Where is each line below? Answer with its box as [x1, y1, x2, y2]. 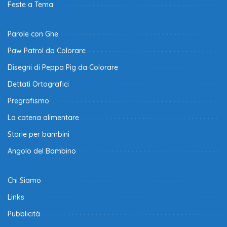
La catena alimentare [8, 112, 79, 122]
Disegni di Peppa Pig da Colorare [8, 62, 118, 72]
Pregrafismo [8, 96, 49, 105]
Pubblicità [8, 209, 40, 218]
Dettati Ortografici [8, 79, 69, 89]
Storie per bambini [8, 129, 69, 139]
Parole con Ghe [8, 29, 58, 39]
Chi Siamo [8, 175, 41, 185]
